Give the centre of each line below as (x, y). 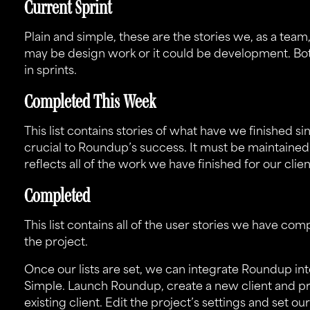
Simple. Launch (67, 287)
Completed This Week (90, 101)
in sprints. (50, 71)
